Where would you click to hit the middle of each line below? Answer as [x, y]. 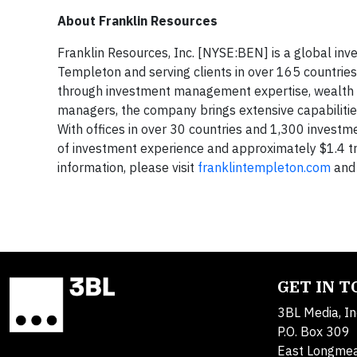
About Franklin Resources [137, 21]
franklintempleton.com [264, 168]
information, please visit [127, 168]
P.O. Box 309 [314, 332]
